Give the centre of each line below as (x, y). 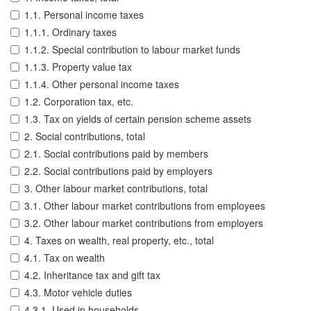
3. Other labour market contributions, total (116, 188)
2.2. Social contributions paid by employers (118, 171)
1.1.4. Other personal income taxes (102, 84)
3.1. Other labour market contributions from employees (145, 206)
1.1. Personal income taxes (84, 15)
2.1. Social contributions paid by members (116, 154)
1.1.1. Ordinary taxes (70, 32)
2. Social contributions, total (85, 136)
